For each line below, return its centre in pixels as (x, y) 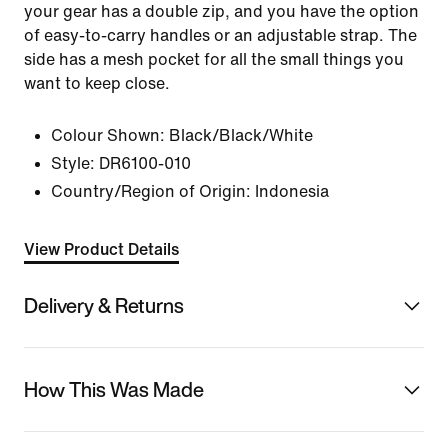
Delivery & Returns (104, 305)
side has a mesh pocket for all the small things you (214, 59)
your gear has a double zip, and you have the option (221, 11)
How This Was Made (114, 389)
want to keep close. (97, 83)
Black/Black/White (241, 135)
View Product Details (101, 249)
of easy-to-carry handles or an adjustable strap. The (220, 35)
